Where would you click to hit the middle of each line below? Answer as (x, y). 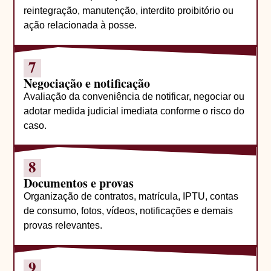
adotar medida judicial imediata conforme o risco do (134, 111)
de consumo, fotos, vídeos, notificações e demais (129, 211)
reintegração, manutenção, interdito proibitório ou (129, 11)
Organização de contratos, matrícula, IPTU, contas (131, 197)
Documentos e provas (79, 183)
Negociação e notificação (87, 83)
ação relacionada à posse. (80, 25)
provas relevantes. (63, 226)
